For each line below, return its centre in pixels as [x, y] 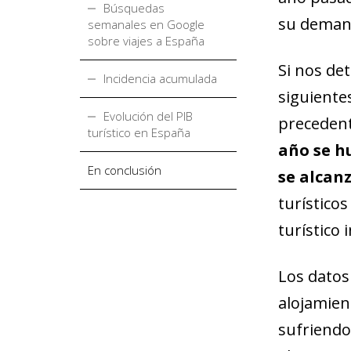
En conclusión [125, 170]
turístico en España [139, 132]
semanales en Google [146, 24]
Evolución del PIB [148, 116]
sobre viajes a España [146, 40]
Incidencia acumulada [160, 78]
